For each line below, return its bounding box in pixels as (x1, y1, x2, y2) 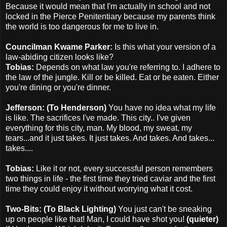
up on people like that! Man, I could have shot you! (6, 214, 186, 223)
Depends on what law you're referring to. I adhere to (36, 62, 220, 71)
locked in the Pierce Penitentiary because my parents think (6, 12, 215, 21)
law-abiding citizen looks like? (6, 52, 113, 61)
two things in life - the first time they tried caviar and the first (6, 174, 215, 183)
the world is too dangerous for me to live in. (6, 22, 159, 31)
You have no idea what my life (108, 103, 216, 112)
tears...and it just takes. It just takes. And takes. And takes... (6, 133, 214, 142)
